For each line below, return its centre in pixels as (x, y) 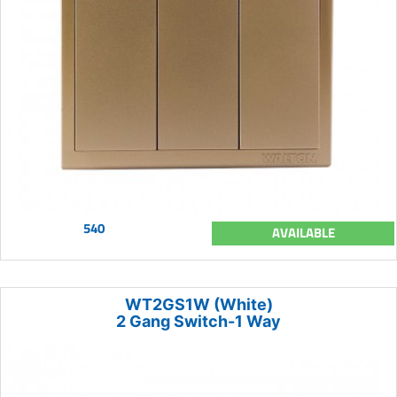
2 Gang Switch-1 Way (198, 322)
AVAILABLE (303, 233)
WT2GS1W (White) (198, 305)
